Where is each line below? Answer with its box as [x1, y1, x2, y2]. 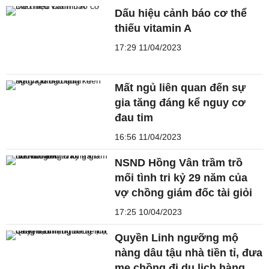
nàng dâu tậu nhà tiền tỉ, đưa [115, 246, 263, 259]
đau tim [115, 111, 154, 124]
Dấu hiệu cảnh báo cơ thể [115, 7, 247, 19]
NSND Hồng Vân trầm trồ [115, 156, 243, 169]
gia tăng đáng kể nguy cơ [115, 96, 246, 109]
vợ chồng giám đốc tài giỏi [115, 186, 253, 199]
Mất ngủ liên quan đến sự [115, 81, 246, 94]
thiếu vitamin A [115, 22, 192, 34]
